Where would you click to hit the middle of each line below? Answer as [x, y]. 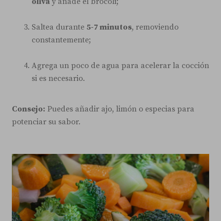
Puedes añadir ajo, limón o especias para [120, 109]
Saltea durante [59, 27]
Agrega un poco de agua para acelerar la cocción [120, 65]
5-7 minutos [109, 27]
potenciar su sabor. [46, 122]
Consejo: [29, 109]
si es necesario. [58, 78]
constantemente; [61, 40]
